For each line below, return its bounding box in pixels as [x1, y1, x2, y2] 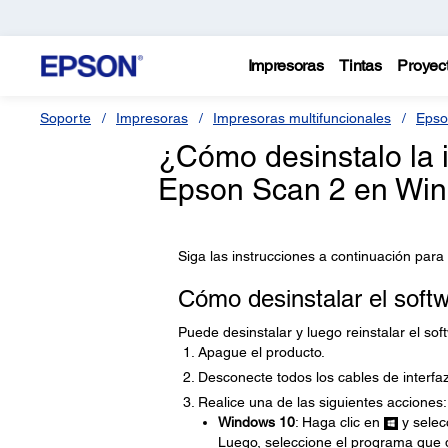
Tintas [339, 56, 382, 75]
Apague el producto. [197, 344, 325, 360]
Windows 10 [217, 414, 295, 430]
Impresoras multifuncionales [213, 110, 391, 126]
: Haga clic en [294, 414, 384, 430]
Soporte [40, 110, 91, 126]
